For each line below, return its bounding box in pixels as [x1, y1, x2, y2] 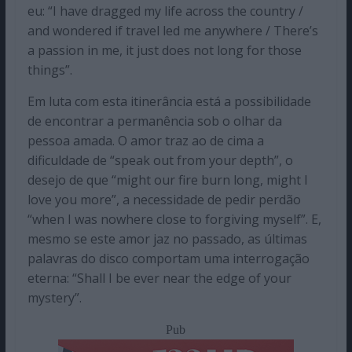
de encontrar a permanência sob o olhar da [27, 112, 282, 130]
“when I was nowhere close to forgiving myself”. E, [27, 211, 321, 229]
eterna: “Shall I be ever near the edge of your [27, 269, 291, 288]
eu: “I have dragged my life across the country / [27, 2, 303, 20]
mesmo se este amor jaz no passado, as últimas [27, 230, 307, 248]
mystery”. [27, 289, 82, 307]
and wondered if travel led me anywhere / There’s [27, 22, 318, 40]
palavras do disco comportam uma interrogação [27, 250, 310, 268]
